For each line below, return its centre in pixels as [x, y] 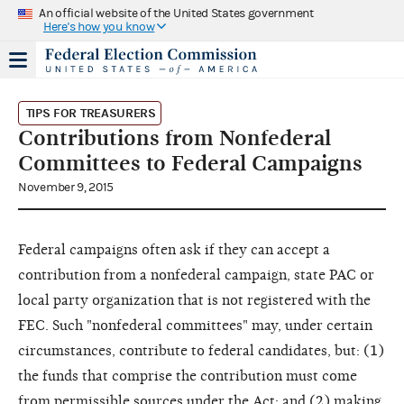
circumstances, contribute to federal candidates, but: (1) [201, 350]
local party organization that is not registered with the [194, 300]
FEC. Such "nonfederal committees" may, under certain [195, 325]
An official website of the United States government [176, 13]
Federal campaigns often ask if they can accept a [174, 249]
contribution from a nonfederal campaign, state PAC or [196, 275]
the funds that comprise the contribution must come [188, 376]
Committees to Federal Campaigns [190, 163]
